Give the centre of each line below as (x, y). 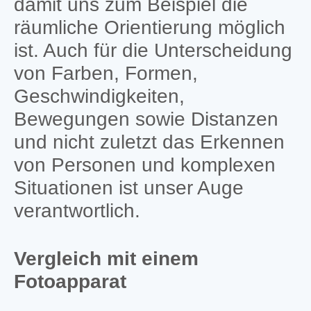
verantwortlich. (77, 210)
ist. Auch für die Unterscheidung (153, 50)
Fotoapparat (70, 281)
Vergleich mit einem (106, 258)
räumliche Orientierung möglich (149, 27)
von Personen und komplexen (144, 165)
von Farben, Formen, (106, 73)
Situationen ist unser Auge (128, 187)
